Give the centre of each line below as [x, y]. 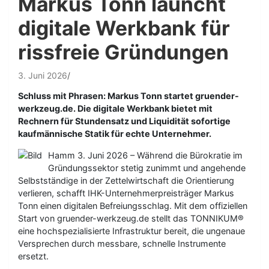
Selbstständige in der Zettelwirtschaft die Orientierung [126, 180]
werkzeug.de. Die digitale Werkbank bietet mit [115, 108]
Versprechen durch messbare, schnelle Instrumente [122, 243]
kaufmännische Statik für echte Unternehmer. [115, 134]
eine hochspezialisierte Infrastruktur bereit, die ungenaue [131, 231]
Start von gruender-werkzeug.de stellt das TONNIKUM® [131, 218]
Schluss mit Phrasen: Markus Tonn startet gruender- [128, 96]
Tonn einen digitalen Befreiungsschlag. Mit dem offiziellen [133, 206]
